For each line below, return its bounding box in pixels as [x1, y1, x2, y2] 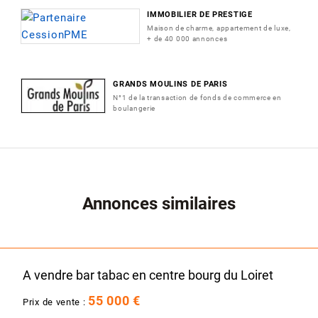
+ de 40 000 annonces [147, 34, 228, 43]
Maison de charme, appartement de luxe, [147, 23, 291, 32]
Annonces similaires [82, 193, 236, 214]
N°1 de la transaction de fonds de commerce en [113, 93, 282, 102]
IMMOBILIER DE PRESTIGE [147, 9, 253, 19]
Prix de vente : [23, 296, 89, 307]
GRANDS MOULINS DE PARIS [113, 79, 228, 89]
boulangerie [113, 104, 156, 112]
